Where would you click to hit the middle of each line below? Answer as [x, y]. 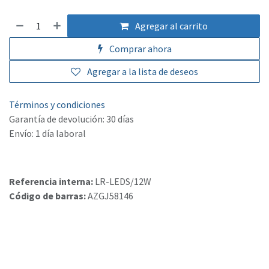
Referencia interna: [52, 182]
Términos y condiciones [57, 105]
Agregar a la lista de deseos [143, 72]
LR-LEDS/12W [123, 182]
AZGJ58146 [110, 196]
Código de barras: [48, 196]
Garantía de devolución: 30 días [71, 119]
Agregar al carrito [171, 26]
